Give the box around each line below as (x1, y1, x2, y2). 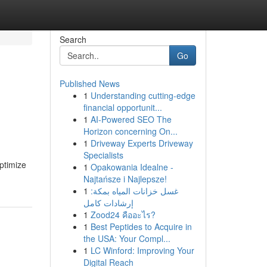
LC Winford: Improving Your (90, 244, 194, 256)
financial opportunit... (83, 101, 162, 113)
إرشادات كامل (83, 197, 133, 209)
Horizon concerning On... (83, 125, 178, 137)
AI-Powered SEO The (90, 113, 172, 125)
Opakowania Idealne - (90, 161, 173, 173)
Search (59, 33, 86, 45)
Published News (59, 77, 120, 89)
